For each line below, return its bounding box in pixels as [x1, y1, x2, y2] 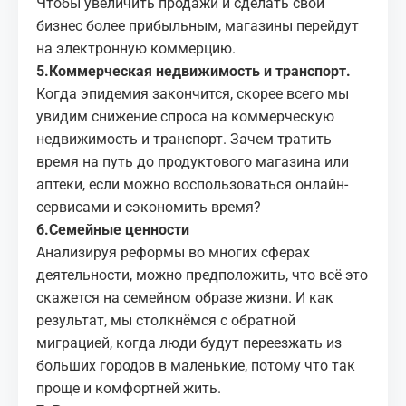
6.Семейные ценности [36, 221, 189, 239]
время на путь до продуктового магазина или [36, 153, 349, 171]
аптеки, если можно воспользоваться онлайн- [36, 176, 348, 194]
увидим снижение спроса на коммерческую [36, 108, 334, 126]
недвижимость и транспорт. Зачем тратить [36, 130, 332, 149]
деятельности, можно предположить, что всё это [36, 266, 368, 285]
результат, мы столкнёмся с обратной [36, 312, 295, 330]
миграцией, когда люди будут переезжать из [36, 334, 342, 353]
